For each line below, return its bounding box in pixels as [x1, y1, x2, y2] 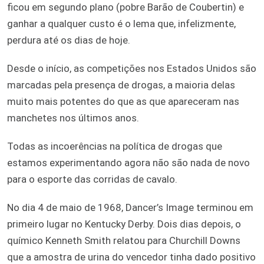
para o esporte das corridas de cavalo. [7, 173, 177, 185]
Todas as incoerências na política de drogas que [7, 140, 222, 152]
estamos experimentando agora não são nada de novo [7, 156, 250, 169]
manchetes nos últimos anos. [7, 111, 139, 124]
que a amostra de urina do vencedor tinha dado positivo [7, 250, 256, 263]
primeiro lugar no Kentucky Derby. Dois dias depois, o [7, 217, 241, 230]
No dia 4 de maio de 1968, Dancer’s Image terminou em [7, 201, 253, 213]
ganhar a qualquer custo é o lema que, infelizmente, [7, 17, 236, 29]
